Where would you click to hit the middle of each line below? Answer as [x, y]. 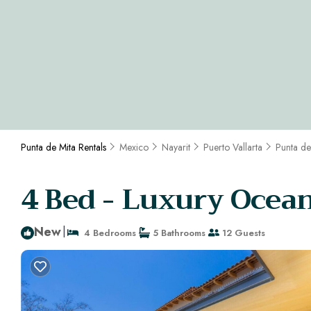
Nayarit [176, 148]
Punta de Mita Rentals [65, 148]
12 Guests [242, 233]
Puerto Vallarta [233, 148]
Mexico [134, 148]
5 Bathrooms [178, 233]
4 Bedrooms [107, 233]
